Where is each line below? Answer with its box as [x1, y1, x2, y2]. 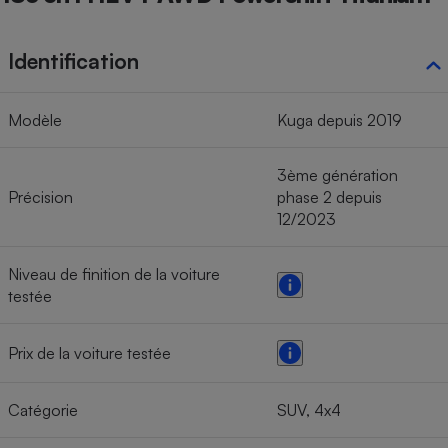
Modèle [8, 110, 62, 131]
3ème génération [277, 165, 398, 186]
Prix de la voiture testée [8, 343, 171, 364]
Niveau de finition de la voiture [8, 264, 220, 285]
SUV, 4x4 [277, 400, 341, 421]
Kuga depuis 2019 [277, 110, 402, 131]
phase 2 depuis [277, 187, 382, 208]
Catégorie [8, 400, 78, 421]
